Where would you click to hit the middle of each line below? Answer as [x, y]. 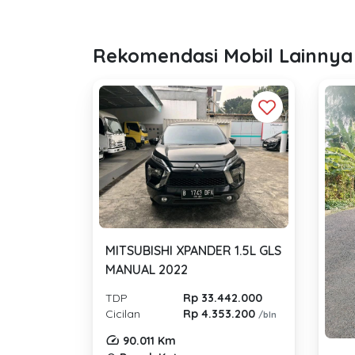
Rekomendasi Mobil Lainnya [223, 56]
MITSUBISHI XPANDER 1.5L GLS [193, 250]
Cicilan [123, 313]
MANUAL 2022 [147, 269]
